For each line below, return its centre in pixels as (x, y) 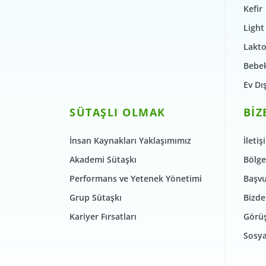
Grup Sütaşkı (96, 198)
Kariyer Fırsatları (103, 217)
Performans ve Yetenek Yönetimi (136, 179)
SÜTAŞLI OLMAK (118, 113)
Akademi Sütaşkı (103, 160)
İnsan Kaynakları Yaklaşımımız (130, 141)
